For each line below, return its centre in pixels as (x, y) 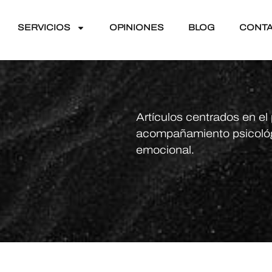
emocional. (165, 150)
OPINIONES (136, 28)
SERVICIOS (44, 28)
